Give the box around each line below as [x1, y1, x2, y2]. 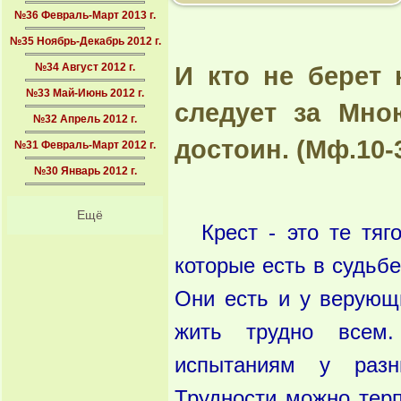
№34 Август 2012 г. [35, 61, 135, 73]
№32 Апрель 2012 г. [33, 113, 137, 125]
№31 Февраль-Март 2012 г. [14, 139, 156, 151]
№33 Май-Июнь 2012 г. [26, 87, 144, 99]
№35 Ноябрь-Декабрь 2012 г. [9, 35, 161, 47]
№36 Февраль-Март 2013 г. [14, 9, 156, 21]
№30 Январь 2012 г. [33, 165, 137, 177]
